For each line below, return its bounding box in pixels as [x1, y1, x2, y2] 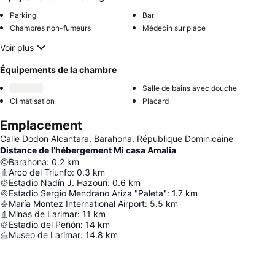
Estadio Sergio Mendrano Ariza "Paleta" [9, 188, 167, 198]
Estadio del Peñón [9, 219, 80, 230]
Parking [10, 10, 36, 20]
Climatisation [10, 96, 55, 106]
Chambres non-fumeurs [10, 23, 91, 33]
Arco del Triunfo [9, 167, 72, 177]
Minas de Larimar [9, 209, 77, 219]
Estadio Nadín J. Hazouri [9, 177, 107, 188]
